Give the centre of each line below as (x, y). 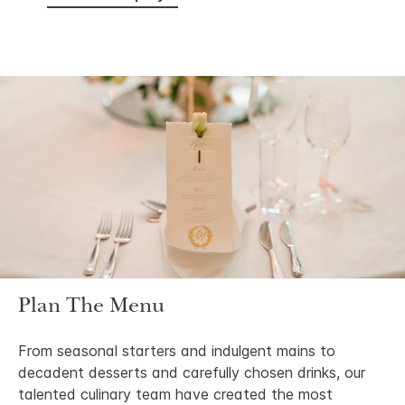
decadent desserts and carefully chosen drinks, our (192, 373)
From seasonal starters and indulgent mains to (177, 351)
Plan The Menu (91, 309)
